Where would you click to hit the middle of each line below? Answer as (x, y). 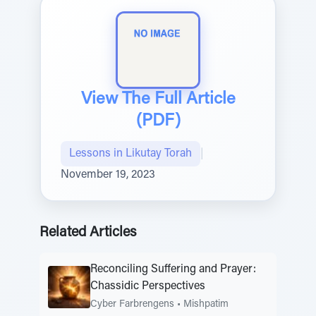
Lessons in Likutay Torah (130, 154)
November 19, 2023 (108, 175)
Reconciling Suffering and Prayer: (173, 269)
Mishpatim (206, 305)
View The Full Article (158, 99)
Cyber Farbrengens (132, 305)
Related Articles (88, 233)
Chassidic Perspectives (148, 286)
